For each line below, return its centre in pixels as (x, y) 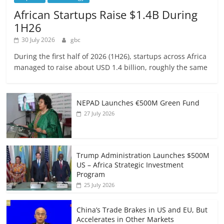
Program (91, 174)
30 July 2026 (38, 39)
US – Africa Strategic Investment (130, 164)
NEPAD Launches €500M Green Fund (138, 102)
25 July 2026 (99, 184)
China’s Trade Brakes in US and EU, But (142, 209)
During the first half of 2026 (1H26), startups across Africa (110, 56)
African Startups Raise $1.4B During (106, 14)
